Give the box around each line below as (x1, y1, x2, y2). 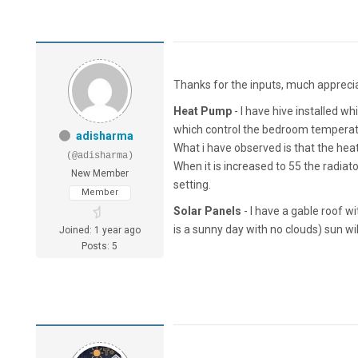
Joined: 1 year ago (58, 225, 141, 237)
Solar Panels (173, 205, 244, 218)
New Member (70, 168, 129, 180)
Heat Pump (173, 105, 232, 118)
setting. (173, 178, 211, 192)
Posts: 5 (82, 241, 118, 253)
